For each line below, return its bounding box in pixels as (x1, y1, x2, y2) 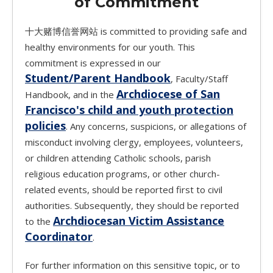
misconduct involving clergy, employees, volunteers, (25, 136, 243, 149)
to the (25, 215, 53, 228)
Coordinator (25, 229, 93, 244)
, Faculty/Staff (171, 73, 228, 85)
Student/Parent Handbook (25, 71, 171, 86)
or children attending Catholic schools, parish (25, 152, 211, 165)
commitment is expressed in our (25, 57, 161, 69)
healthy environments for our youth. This (25, 41, 195, 54)
